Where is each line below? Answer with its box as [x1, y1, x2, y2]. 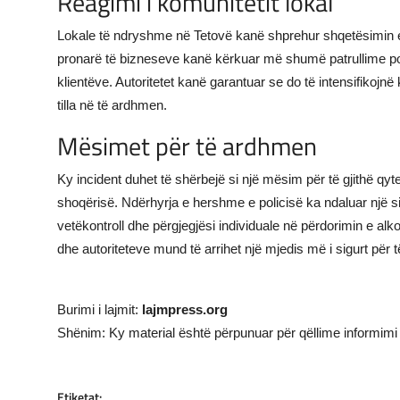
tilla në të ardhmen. [57, 97, 167, 113]
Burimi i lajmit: [57, 302, 142, 318]
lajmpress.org [142, 302, 228, 318]
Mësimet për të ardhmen [57, 127, 317, 166]
